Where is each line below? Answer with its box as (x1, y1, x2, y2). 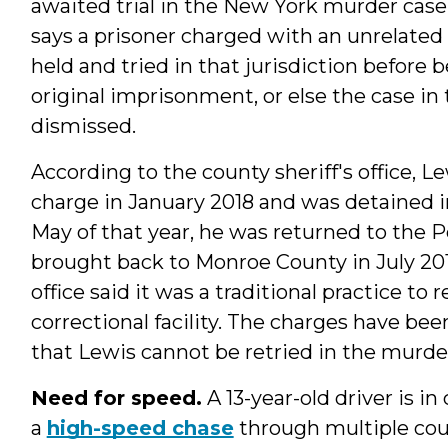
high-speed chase (46, 415, 234, 440)
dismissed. (30, 113, 136, 138)
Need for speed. (30, 385, 202, 410)
